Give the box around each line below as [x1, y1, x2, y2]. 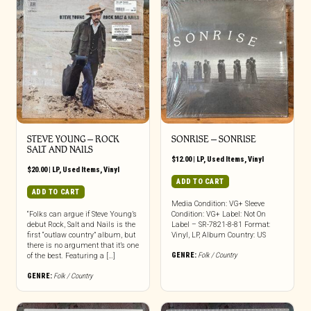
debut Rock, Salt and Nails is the [26, 220, 135, 229]
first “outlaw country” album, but [26, 230, 135, 239]
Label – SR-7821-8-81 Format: [171, 220, 270, 229]
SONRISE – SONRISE [171, 134, 256, 144]
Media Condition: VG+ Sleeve [171, 199, 264, 208]
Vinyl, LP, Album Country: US [171, 230, 266, 239]
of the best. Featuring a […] [26, 251, 115, 260]
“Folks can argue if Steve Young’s [26, 210, 137, 219]
